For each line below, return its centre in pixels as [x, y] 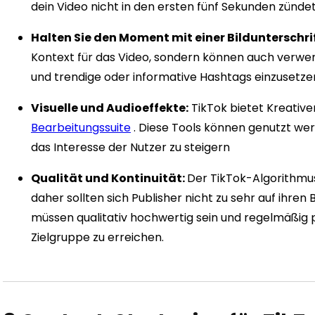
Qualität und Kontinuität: [109, 179]
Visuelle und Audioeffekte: [110, 108]
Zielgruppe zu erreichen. [97, 238]
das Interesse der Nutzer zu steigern [130, 148]
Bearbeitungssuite [81, 128]
